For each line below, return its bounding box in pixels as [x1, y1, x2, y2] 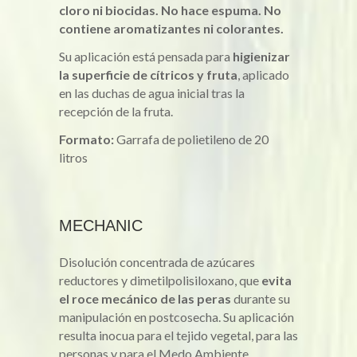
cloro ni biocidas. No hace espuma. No [59, 2, 281, 18]
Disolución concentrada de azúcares [59, 254, 255, 269]
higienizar [233, 49, 290, 64]
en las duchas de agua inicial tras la [59, 85, 245, 100]
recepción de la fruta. [59, 104, 173, 119]
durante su [231, 291, 290, 306]
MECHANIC [59, 217, 143, 234]
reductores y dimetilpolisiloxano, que [59, 273, 261, 288]
